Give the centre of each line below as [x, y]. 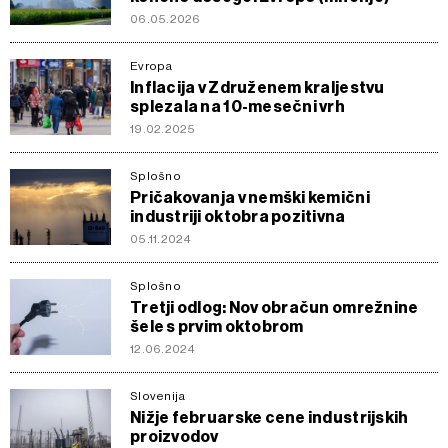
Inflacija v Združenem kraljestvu [257, 87]
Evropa [151, 66]
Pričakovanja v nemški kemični [250, 197]
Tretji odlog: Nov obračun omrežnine [274, 307]
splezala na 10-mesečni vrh [238, 106]
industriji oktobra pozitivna [238, 216]
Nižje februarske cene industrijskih [269, 417]
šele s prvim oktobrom [217, 326]
